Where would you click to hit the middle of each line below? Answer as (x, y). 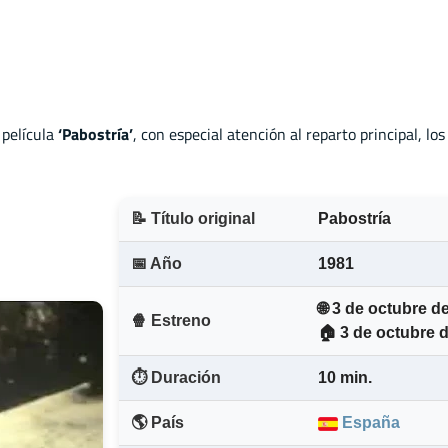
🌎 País (157, 423)
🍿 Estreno (171, 321)
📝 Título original (193, 219)
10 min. (345, 378)
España (369, 423)
